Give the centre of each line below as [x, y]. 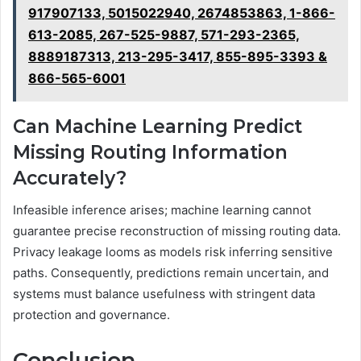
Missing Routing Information [150, 152]
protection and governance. [91, 315]
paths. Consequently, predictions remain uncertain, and [171, 273]
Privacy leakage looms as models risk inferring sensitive [173, 252]
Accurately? [70, 178]
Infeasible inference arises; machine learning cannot [162, 210]
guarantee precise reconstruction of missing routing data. [177, 231]
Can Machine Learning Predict [158, 126]
